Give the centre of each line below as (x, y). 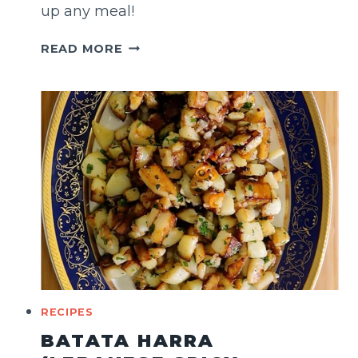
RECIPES (67, 312)
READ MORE (82, 48)
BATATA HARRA (128, 341)
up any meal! (88, 11)
